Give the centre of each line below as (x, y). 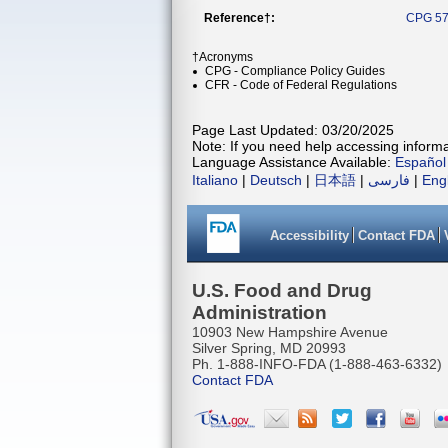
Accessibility (309, 235)
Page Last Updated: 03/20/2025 (293, 130)
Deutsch (276, 180)
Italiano (215, 180)
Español (420, 162)
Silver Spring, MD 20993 (269, 348)
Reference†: (239, 18)
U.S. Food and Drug (282, 290)
